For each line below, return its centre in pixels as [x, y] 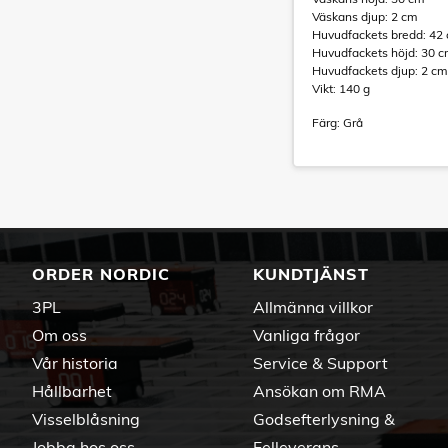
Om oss [59, 335]
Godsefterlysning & [324, 419]
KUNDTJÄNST [311, 274]
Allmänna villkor [313, 307]
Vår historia [75, 363]
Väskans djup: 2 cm [365, 16]
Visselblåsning [86, 419]
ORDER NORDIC [101, 274]
